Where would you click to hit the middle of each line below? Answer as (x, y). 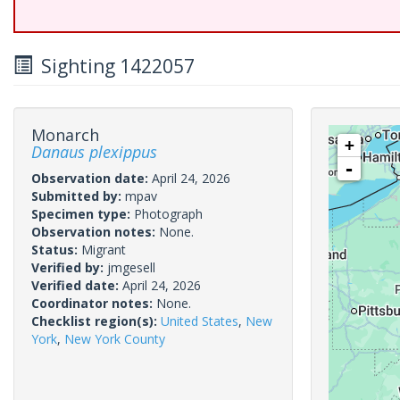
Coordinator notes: (94, 303)
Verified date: (77, 285)
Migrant (104, 250)
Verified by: (69, 267)
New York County (115, 339)
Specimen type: (83, 214)
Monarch (65, 135)
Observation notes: (95, 232)
